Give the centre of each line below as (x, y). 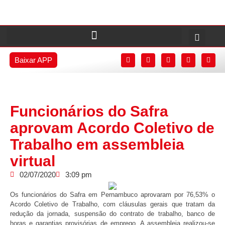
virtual (33, 161)
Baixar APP (33, 60)
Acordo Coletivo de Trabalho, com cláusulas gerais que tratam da (113, 204)
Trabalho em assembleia (97, 144)
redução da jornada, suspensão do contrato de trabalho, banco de (113, 214)
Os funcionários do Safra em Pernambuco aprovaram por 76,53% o (113, 195)
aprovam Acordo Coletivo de (112, 128)
